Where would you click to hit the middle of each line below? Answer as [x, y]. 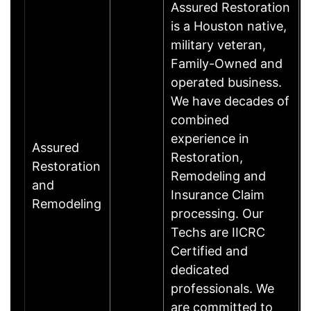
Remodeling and [218, 176]
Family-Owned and [227, 63]
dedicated [200, 269]
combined [200, 119]
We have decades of [230, 101]
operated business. [226, 82]
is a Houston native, [229, 26]
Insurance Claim [218, 194]
